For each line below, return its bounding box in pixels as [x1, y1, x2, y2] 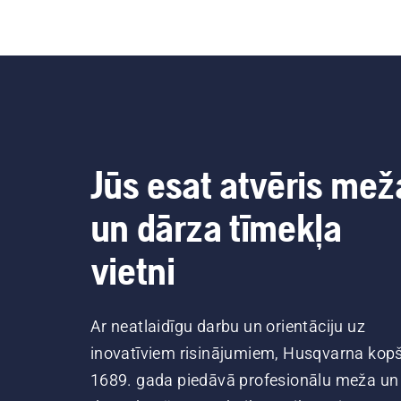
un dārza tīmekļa [90, 205, 342, 251]
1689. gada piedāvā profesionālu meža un [90, 371, 399, 390]
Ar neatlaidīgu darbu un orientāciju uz [90, 317, 365, 337]
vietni [90, 248, 175, 294]
